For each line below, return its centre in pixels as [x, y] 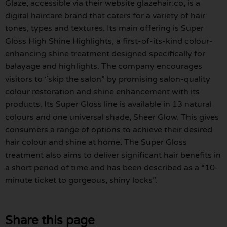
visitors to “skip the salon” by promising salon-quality [108, 79]
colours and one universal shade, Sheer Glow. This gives [112, 117]
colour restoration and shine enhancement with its [102, 92]
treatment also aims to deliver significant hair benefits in [113, 155]
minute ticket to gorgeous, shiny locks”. [81, 181]
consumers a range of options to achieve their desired [109, 130]
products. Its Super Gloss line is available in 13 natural [108, 105]
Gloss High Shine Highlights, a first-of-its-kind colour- [109, 41]
